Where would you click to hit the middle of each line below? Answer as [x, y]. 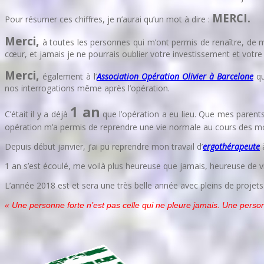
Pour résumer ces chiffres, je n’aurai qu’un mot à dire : [108, 19]
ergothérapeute [231, 146]
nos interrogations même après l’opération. [87, 88]
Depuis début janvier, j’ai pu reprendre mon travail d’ [104, 146]
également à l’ [69, 76]
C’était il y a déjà [38, 114]
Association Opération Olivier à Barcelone [175, 76]
